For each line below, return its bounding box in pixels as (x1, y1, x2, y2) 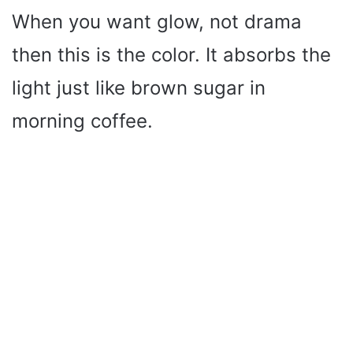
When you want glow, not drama (12, 10, 302, 34)
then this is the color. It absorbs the (12, 43, 331, 67)
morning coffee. (12, 110, 153, 133)
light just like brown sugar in (12, 76, 266, 100)
